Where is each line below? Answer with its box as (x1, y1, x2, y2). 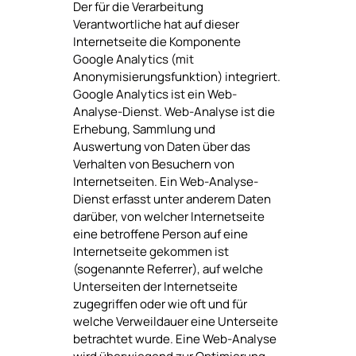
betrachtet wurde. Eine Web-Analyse (72, 331, 277, 348)
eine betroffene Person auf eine (72, 226, 248, 243)
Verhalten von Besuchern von (72, 156, 234, 173)
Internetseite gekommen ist (72, 243, 229, 261)
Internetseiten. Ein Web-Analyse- (72, 173, 258, 191)
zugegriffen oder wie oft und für (72, 296, 247, 313)
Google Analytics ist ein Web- (72, 86, 237, 103)
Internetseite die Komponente (72, 33, 241, 51)
